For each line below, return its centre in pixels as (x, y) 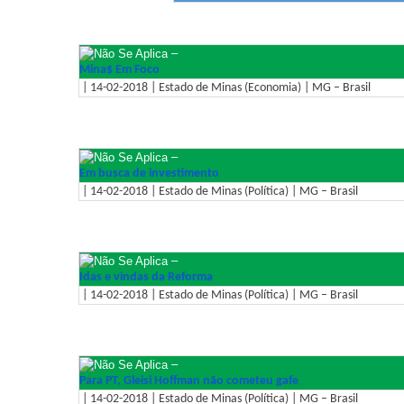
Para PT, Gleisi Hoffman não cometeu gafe (189, 381)
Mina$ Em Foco (119, 69)
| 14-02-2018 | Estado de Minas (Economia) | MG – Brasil (225, 87)
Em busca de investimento (149, 173)
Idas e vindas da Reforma (146, 277)
